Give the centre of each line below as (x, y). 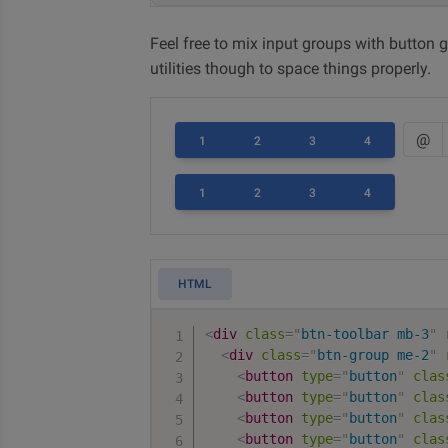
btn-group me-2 (373, 355)
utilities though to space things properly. (290, 68)
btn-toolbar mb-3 (365, 334)
